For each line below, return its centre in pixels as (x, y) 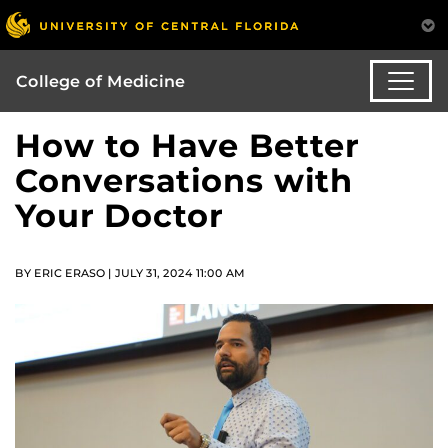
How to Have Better (187, 146)
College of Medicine (100, 81)
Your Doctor (119, 216)
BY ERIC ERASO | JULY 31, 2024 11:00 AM (130, 273)
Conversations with (184, 181)
